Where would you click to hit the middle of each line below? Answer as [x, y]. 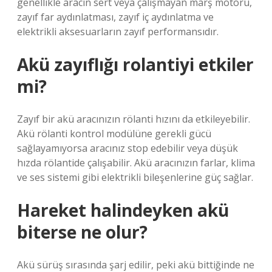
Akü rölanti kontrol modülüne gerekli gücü [114, 134]
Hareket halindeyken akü [123, 210]
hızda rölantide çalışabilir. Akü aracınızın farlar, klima [136, 163]
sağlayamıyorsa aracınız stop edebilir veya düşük [127, 148]
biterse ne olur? [82, 232]
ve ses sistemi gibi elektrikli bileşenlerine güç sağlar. [135, 177]
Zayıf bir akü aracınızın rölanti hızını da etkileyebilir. [134, 119]
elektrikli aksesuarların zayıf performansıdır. [118, 32]
